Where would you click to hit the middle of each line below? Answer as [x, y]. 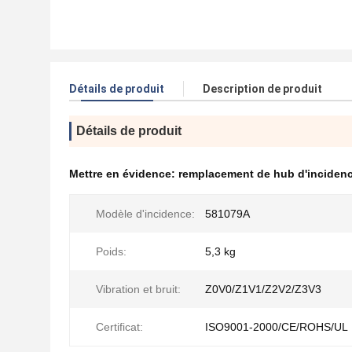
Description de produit [262, 89]
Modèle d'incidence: [145, 214]
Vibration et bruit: [138, 289]
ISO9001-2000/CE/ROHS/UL [277, 327]
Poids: [111, 251]
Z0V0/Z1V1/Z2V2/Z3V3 [263, 289]
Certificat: [119, 327]
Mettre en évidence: [124, 174]
